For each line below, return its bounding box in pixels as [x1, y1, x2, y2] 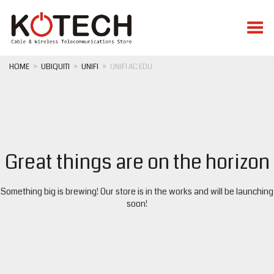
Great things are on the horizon [4, 149, 270, 176]
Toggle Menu [215, 17, 265, 29]
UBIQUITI [41, 62, 70, 72]
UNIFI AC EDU [110, 62, 152, 72]
